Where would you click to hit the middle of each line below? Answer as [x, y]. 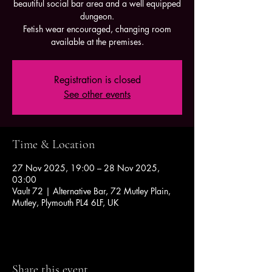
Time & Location [53, 144]
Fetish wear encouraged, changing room [97, 29]
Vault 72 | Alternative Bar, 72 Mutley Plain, [91, 191]
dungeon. [97, 16]
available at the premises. [97, 42]
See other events [97, 94]
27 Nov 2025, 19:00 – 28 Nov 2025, [86, 168]
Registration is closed [97, 80]
